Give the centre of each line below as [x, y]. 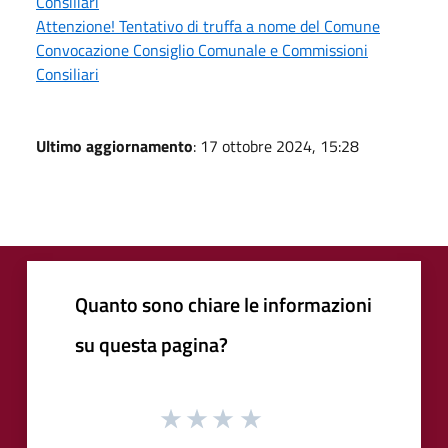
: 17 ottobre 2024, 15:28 [276, 145]
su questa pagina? [151, 344]
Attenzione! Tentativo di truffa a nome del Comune [208, 25]
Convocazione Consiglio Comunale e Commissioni [202, 49]
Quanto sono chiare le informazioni [223, 304]
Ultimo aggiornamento [114, 145]
